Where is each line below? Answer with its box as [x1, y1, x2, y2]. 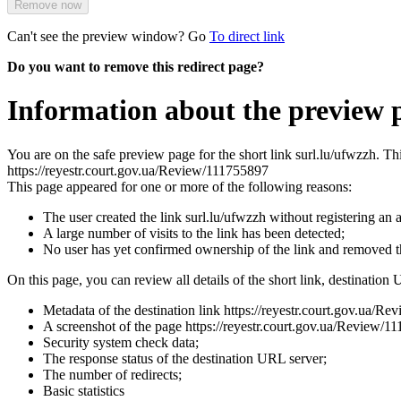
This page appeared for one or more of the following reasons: [7, 178, 352, 194]
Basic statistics [43, 382, 124, 398]
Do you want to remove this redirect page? [7, 58, 264, 74]
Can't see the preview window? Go [7, 28, 209, 44]
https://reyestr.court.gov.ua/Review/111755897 [7, 162, 269, 178]
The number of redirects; [43, 366, 182, 382]
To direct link [209, 28, 285, 44]
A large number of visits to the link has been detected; [43, 225, 345, 241]
